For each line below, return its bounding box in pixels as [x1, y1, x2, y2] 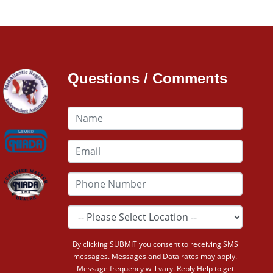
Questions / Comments [68, 69, 228, 87]
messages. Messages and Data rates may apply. [73, 250, 238, 261]
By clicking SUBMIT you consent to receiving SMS [72, 238, 238, 249]
